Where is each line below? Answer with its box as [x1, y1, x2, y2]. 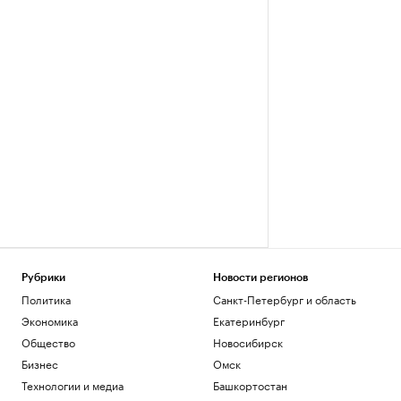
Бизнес [21, 354, 58, 371]
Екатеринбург [212, 311, 285, 328]
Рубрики [21, 272, 65, 283]
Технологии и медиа [21, 376, 124, 393]
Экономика [21, 311, 78, 328]
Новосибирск [212, 333, 283, 350]
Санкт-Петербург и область [212, 290, 356, 307]
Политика [21, 290, 71, 307]
